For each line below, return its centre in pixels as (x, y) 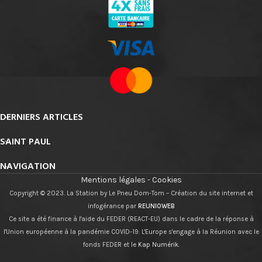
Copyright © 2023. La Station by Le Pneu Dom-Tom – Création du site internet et (131, 194)
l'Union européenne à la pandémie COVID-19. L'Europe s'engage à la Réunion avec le (131, 232)
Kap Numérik (158, 245)
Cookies (167, 180)
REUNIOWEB (156, 206)
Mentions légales (113, 180)
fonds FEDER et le (110, 245)
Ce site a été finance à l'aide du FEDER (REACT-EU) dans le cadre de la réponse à (131, 219)
